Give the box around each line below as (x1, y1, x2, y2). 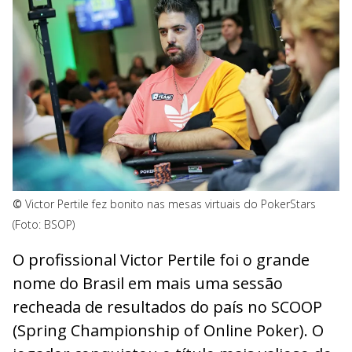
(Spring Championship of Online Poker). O (13, 319, 324, 341)
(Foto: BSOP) (13, 217, 75, 233)
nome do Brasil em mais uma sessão (13, 272, 283, 294)
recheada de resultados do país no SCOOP (13, 295, 322, 317)
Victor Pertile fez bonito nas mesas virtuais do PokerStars (25, 196, 316, 212)
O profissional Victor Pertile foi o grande (13, 248, 310, 270)
